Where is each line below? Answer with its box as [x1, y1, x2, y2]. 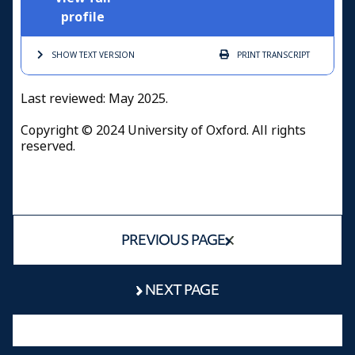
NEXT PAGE [145, 280, 219, 300]
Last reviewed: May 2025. [21, 90, 168, 109]
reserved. [21, 137, 75, 156]
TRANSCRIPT [260, 49, 310, 62]
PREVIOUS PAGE [120, 230, 226, 250]
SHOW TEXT [52, 49, 97, 62]
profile [60, 8, 105, 27]
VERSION [97, 49, 135, 62]
